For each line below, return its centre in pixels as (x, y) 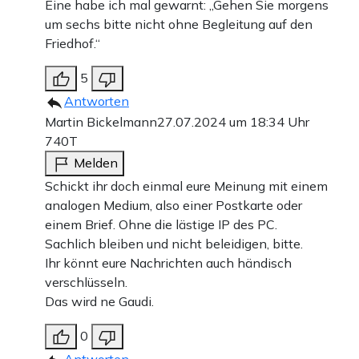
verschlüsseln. (86, 282)
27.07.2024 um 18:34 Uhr (233, 121)
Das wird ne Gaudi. (99, 301)
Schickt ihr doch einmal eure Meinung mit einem (186, 186)
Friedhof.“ (73, 43)
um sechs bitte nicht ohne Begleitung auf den (179, 24)
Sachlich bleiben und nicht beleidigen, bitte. (174, 243)
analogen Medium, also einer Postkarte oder (173, 205)
